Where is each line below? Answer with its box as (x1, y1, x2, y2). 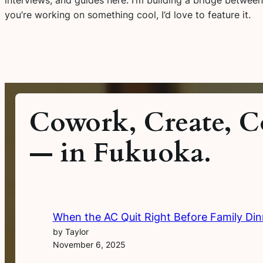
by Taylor (52, 227, 89, 237)
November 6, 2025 (52, 240, 126, 250)
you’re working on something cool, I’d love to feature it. (5, 8, 251, 21)
